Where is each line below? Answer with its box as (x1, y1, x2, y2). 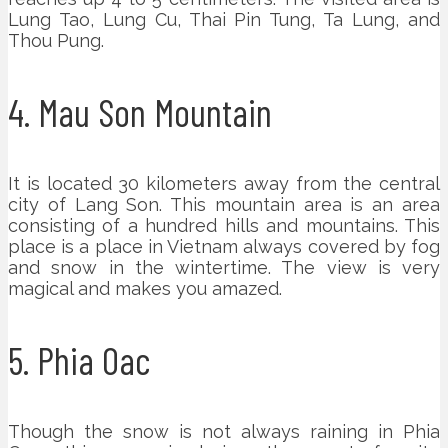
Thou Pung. (8, 29, 104, 51)
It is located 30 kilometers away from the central (8, 172, 440, 194)
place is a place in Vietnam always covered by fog (8, 235, 440, 257)
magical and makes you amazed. (8, 277, 282, 299)
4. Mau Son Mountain (8, 88, 272, 135)
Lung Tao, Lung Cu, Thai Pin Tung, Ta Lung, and (8, 8, 440, 30)
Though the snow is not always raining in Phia (8, 420, 440, 442)
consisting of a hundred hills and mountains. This (8, 214, 440, 236)
